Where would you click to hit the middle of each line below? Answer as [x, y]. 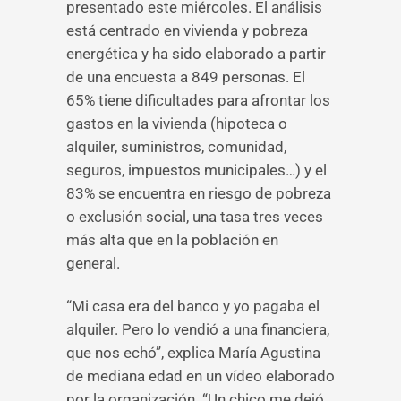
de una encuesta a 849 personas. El [186, 77]
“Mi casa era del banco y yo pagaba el [193, 306]
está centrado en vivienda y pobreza [187, 30]
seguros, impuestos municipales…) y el [196, 170]
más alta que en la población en [172, 240]
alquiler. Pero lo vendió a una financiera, [198, 329]
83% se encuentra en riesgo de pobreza [199, 193]
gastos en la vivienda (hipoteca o [177, 124]
